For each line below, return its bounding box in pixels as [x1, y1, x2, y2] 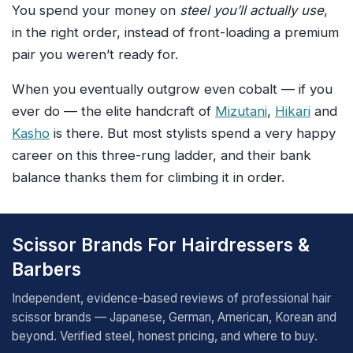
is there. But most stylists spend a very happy [50, 125, 336, 142]
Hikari [275, 103, 310, 120]
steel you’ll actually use [180, 2, 324, 19]
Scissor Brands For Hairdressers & [12, 234, 310, 256]
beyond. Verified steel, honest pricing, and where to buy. [12, 328, 318, 344]
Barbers [12, 258, 81, 281]
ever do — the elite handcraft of [12, 103, 215, 120]
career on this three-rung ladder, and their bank [12, 147, 311, 164]
